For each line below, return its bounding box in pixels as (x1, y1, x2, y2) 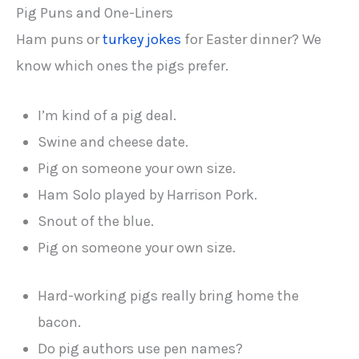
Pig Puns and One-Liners (16, 3, 173, 22)
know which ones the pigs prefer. (16, 56, 228, 75)
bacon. (38, 313, 82, 332)
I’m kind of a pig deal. (38, 106, 177, 124)
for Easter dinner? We (181, 30, 321, 48)
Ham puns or (16, 30, 103, 48)
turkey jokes (103, 30, 181, 48)
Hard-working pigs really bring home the (38, 287, 300, 305)
